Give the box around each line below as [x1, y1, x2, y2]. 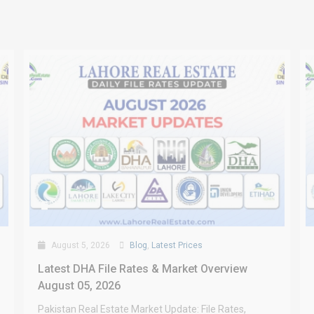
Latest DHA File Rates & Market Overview [37, 262, 247, 276]
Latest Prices [151, 240, 203, 251]
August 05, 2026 [37, 279, 121, 293]
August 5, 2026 [48, 240, 110, 251]
